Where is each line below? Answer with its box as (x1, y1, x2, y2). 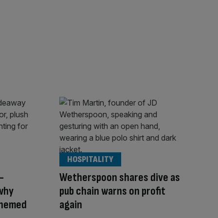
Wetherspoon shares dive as (59, 170, 180, 184)
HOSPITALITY (67, 154, 113, 164)
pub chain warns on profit (59, 183, 165, 198)
